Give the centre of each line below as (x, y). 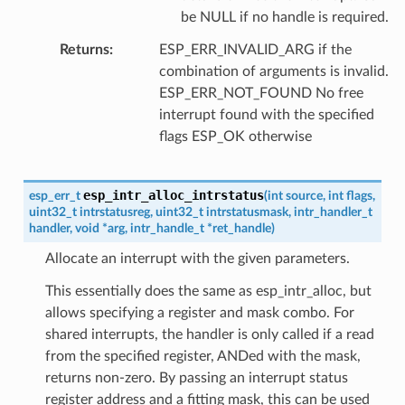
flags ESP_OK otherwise (235, 136)
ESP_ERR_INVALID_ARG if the (255, 49)
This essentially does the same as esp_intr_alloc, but (208, 291)
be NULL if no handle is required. (284, 17)
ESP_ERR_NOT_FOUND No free (261, 93)
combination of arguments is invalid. (273, 71)
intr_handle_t (167, 228)
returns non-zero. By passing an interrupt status (196, 377)
